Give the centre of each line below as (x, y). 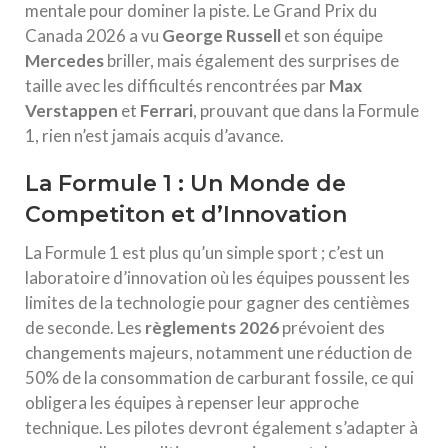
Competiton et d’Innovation (186, 214)
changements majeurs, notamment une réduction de (218, 352)
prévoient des (332, 327)
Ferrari (166, 110)
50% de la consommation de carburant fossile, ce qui (219, 377)
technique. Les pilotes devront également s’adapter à (221, 427)
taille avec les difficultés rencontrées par (177, 85)
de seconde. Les (85, 327)
